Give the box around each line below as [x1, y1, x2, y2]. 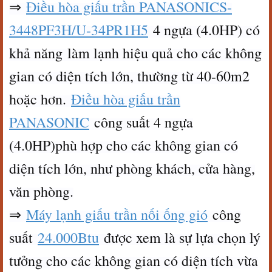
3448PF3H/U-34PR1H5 [9, 20, 148, 39]
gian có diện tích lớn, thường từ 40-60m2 [9, 66, 250, 86]
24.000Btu [38, 228, 99, 247]
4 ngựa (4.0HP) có [148, 20, 260, 39]
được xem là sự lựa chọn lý [99, 228, 260, 247]
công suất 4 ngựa [89, 112, 193, 132]
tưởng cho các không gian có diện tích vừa [9, 251, 258, 270]
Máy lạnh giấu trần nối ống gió [26, 205, 208, 224]
